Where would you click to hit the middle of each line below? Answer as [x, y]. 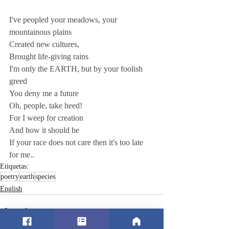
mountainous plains [41, 32]
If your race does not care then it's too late [77, 142]
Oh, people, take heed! [47, 106]
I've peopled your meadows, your [64, 20]
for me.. [22, 155]
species [45, 177]
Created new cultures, [45, 44]
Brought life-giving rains [51, 56]
